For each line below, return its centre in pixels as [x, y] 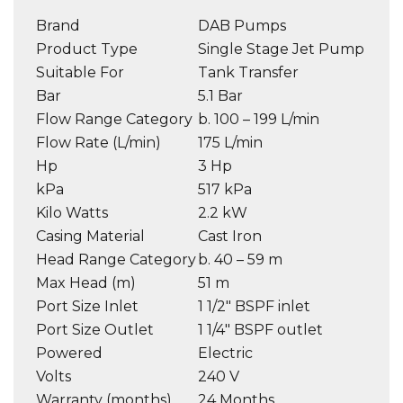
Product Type [87, 49]
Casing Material [90, 237]
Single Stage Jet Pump [281, 49]
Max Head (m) [86, 283]
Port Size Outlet [95, 330]
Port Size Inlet [87, 307]
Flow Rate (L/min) [99, 143]
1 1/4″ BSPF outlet [260, 330]
